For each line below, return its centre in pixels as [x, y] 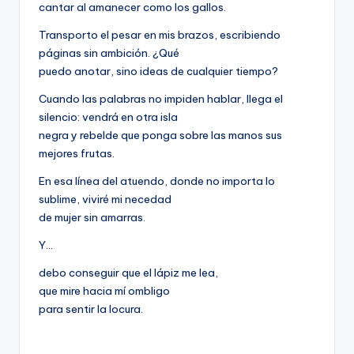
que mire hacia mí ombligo [104, 291]
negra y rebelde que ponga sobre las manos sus [160, 136]
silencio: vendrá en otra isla [108, 117]
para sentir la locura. [91, 309]
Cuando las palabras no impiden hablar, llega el [161, 99]
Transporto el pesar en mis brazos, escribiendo [160, 35]
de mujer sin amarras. [92, 218]
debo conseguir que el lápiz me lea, [128, 273]
